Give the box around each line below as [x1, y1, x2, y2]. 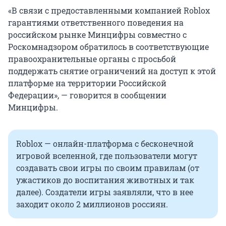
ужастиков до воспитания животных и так [16, 175, 194, 186]
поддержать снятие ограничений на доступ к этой [8, 66, 216, 77]
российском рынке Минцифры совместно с [8, 29, 187, 40]
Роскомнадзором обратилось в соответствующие [8, 41, 209, 52]
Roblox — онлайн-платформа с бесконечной [16, 138, 194, 149]
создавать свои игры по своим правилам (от [16, 162, 199, 174]
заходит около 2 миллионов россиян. [16, 199, 168, 210]
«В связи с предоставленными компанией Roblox [8, 5, 210, 16]
